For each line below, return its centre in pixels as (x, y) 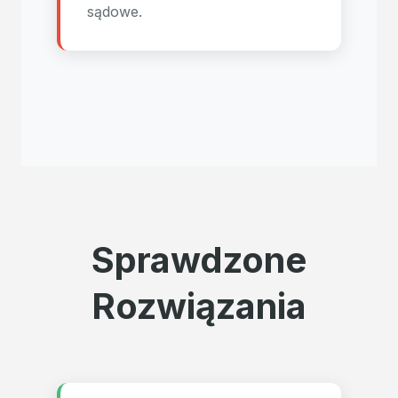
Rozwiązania (199, 306)
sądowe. (115, 12)
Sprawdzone (199, 260)
